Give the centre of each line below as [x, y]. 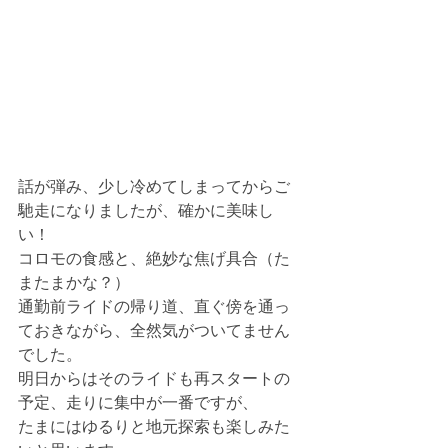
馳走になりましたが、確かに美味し [146, 210]
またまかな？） [74, 282]
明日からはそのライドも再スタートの [154, 378]
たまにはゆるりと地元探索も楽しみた [154, 426]
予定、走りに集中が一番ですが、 [138, 402]
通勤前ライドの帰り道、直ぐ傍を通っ [154, 306]
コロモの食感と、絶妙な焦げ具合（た [154, 258]
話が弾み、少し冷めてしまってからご [154, 186]
